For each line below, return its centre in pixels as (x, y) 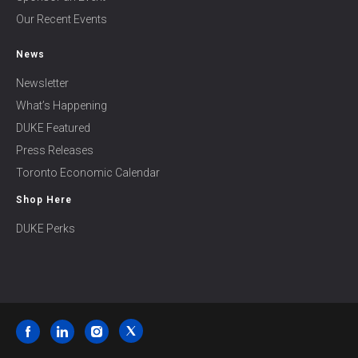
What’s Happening (62, 105)
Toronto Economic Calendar (88, 173)
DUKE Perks (46, 229)
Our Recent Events (62, 19)
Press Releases (55, 150)
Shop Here (44, 200)
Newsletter (42, 83)
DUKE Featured (53, 128)
